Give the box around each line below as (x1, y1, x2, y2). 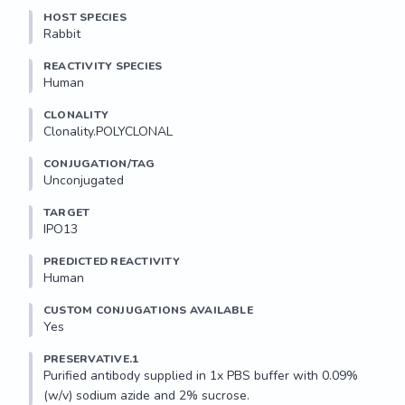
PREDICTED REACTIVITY (43, 254, 180, 268)
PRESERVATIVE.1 (43, 352, 139, 366)
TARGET (43, 205, 90, 220)
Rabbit (43, 25, 80, 42)
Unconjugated (43, 172, 124, 189)
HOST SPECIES (43, 10, 127, 24)
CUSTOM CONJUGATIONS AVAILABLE (43, 303, 253, 317)
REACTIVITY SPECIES (43, 59, 163, 73)
